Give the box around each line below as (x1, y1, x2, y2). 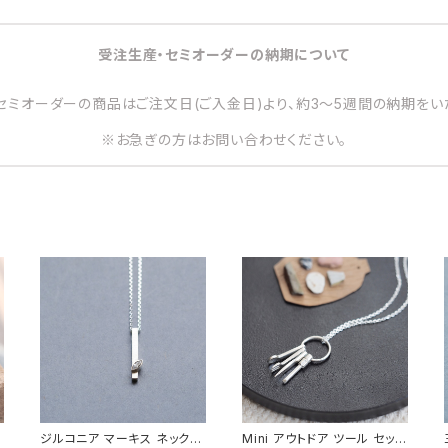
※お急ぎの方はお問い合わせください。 (100, 131, 348, 148)
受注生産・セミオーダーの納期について (98, 46, 350, 63)
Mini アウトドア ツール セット (242, 431, 405, 446)
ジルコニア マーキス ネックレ (40, 431, 202, 446)
